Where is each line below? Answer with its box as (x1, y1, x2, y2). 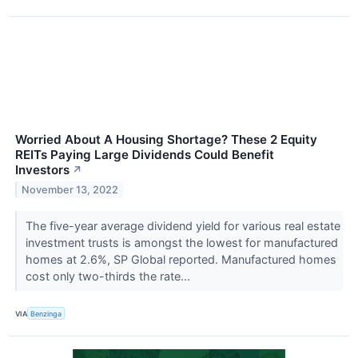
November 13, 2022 (22, 183, 119, 196)
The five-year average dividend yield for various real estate (25, 219, 340, 233)
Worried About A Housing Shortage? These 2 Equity (15, 132, 317, 148)
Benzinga (30, 308, 62, 318)
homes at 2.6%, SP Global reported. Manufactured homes (25, 253, 336, 267)
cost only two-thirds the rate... (25, 269, 193, 284)
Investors (15, 162, 70, 178)
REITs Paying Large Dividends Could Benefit (15, 147, 274, 163)
